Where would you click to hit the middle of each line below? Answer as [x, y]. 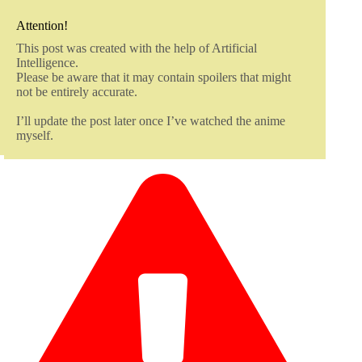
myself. [35, 136]
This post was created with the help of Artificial [137, 48]
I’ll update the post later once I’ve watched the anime [151, 121]
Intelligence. [47, 63]
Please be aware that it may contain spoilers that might [154, 78]
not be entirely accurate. [77, 92]
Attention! [42, 26]
